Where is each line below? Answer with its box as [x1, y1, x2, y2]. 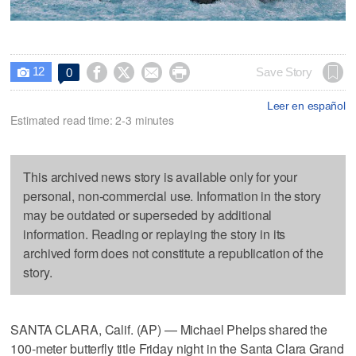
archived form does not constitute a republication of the [23, 243, 323, 262]
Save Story [256, 65, 312, 79]
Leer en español [266, 99, 346, 112]
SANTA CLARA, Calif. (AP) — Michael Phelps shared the [10, 319, 328, 339]
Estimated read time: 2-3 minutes [10, 111, 174, 128]
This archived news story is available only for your [23, 167, 298, 186]
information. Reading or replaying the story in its [23, 224, 286, 243]
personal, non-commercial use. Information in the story [23, 186, 321, 205]
